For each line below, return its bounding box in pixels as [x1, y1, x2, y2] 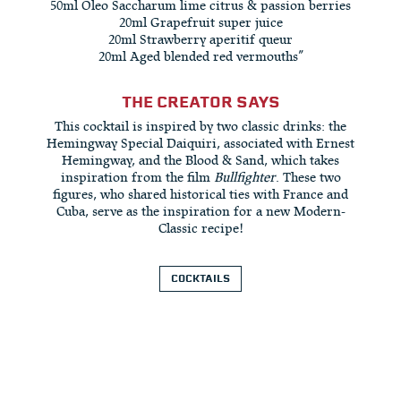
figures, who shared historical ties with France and [53, 186, 348, 203]
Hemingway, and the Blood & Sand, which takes [62, 152, 339, 169]
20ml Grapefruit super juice [118, 14, 283, 31]
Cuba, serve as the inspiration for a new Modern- [55, 203, 346, 220]
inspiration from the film [60, 169, 214, 186]
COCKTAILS [171, 271, 230, 286]
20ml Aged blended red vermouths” [98, 48, 303, 65]
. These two [275, 169, 341, 186]
